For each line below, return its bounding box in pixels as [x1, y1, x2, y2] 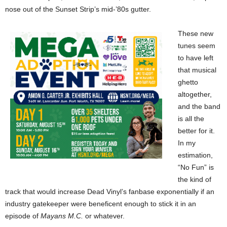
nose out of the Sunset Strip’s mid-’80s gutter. [5, 5, 151, 13]
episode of [5, 211, 41, 220]
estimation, [178, 150, 213, 159]
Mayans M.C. [41, 211, 83, 220]
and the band [178, 102, 220, 110]
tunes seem [178, 41, 215, 50]
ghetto [178, 78, 198, 86]
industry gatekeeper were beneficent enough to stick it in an [5, 199, 196, 208]
